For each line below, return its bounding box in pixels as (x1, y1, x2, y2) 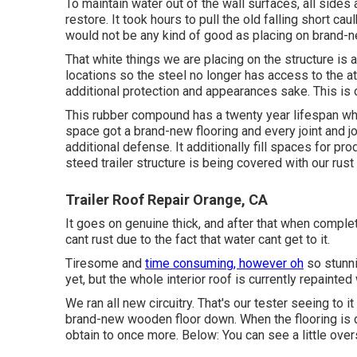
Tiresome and (65, 256, 145, 272)
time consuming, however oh (145, 256, 304, 272)
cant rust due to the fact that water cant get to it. (65, 232, 330, 248)
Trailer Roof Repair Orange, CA (65, 191, 268, 209)
